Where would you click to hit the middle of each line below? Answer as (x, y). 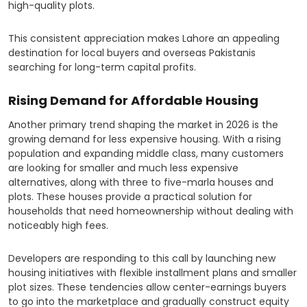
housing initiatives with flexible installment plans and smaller (152, 273)
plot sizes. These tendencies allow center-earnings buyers (147, 287)
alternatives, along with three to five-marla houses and (141, 182)
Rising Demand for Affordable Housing (133, 100)
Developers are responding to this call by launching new (142, 258)
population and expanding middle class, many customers (146, 153)
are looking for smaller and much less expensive (123, 168)
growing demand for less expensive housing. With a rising (145, 139)
